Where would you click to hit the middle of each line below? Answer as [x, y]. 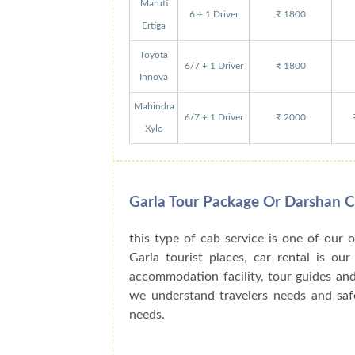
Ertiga [154, 25]
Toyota [154, 55]
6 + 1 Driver [214, 14]
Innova [154, 77]
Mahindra [154, 106]
